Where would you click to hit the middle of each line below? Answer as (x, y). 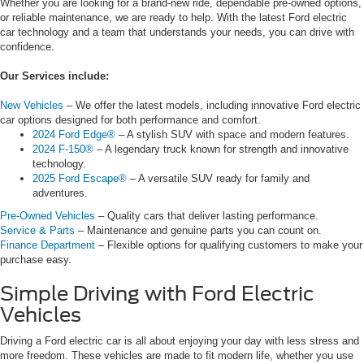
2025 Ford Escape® (80, 179)
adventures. (60, 193)
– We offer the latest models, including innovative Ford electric (212, 106)
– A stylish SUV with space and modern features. (232, 135)
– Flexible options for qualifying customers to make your (229, 245)
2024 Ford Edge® (74, 135)
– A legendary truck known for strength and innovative (221, 149)
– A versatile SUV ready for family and (218, 179)
